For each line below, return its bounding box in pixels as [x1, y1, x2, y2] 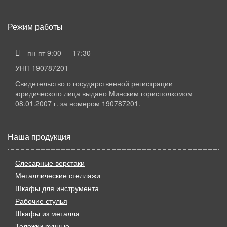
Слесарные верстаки [15, 158, 85, 168]
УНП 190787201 [15, 63, 68, 73]
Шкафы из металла [15, 208, 80, 219]
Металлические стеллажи [15, 170, 100, 181]
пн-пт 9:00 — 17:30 [27, 48, 91, 58]
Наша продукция [8, 131, 71, 143]
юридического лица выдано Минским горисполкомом [15, 88, 193, 99]
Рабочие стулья [15, 196, 67, 206]
